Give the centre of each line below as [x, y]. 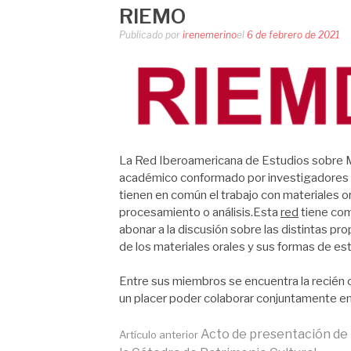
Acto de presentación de [273, 334]
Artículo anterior [159, 334]
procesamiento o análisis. [186, 212]
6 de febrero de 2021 [293, 34]
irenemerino [210, 34]
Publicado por [151, 34]
